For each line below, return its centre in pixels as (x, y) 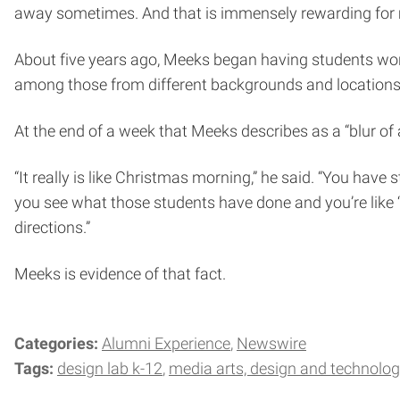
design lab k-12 (110, 368)
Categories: (58, 343)
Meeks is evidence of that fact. (120, 274)
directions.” (52, 227)
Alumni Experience (166, 343)
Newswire (271, 343)
